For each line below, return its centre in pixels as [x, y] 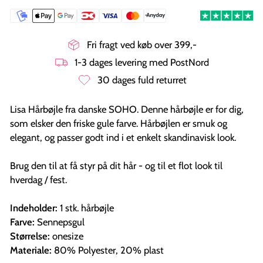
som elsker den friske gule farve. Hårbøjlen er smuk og [119, 123]
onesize [67, 236]
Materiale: [31, 250]
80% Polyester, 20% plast [108, 250]
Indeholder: [34, 208]
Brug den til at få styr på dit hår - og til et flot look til [116, 165]
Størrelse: [30, 236]
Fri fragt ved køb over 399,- [142, 45]
